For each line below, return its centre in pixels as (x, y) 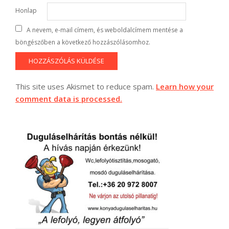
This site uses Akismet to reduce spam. (86, 86)
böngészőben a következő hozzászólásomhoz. (83, 42)
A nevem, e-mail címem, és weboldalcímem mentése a (105, 30)
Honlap (26, 10)
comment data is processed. (69, 98)
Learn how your (185, 86)
